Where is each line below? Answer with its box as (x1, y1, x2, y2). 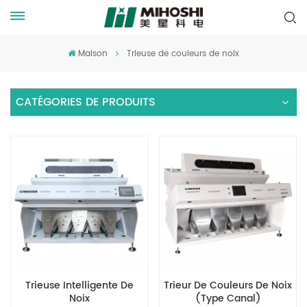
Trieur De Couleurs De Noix (164, 277, 292, 294)
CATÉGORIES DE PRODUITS (16, 93, 156, 111)
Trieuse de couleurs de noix (126, 47, 239, 60)
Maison (77, 47, 108, 60)
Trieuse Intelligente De (25, 277, 134, 294)
